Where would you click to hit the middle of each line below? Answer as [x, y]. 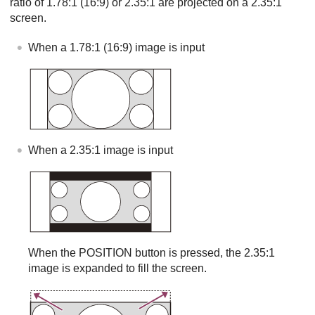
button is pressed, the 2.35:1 [204, 252]
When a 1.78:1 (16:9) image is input [116, 47]
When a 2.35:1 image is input [101, 150]
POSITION [105, 252]
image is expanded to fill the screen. [117, 268]
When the [53, 252]
